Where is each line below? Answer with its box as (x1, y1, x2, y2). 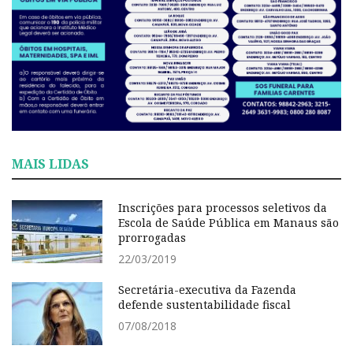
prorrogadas (118, 230, 186, 246)
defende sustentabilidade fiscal (118, 297, 291, 313)
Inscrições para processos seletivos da (118, 200, 327, 216)
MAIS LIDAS (12, 155, 89, 173)
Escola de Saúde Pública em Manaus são (118, 215, 339, 231)
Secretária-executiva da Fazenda (118, 282, 296, 298)
